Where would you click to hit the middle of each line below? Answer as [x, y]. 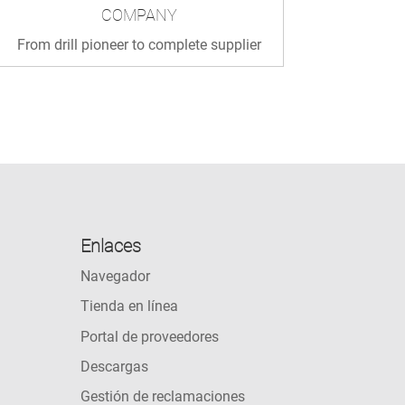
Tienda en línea [130, 306]
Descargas [115, 367]
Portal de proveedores [150, 336]
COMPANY [140, 14]
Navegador [116, 276]
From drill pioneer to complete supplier [140, 44]
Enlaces [111, 245]
